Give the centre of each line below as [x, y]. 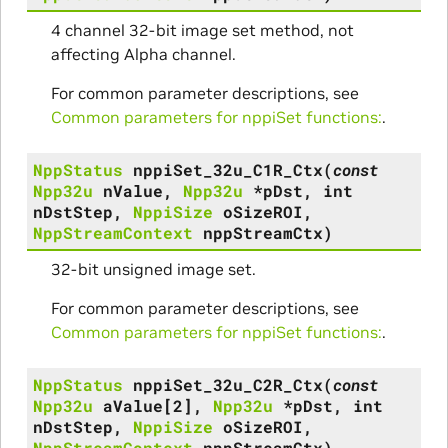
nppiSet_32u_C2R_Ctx [227, 384]
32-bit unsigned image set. [153, 268]
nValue [132, 190]
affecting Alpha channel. [143, 53]
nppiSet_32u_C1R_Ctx [227, 169]
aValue [132, 405]
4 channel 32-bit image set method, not [202, 29]
